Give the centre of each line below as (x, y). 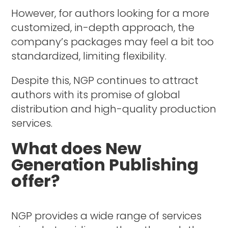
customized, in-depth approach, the (103, 27)
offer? (36, 181)
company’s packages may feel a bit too (113, 41)
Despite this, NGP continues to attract (105, 80)
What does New (77, 148)
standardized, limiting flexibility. (89, 56)
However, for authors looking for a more (110, 13)
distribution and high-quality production (114, 109)
